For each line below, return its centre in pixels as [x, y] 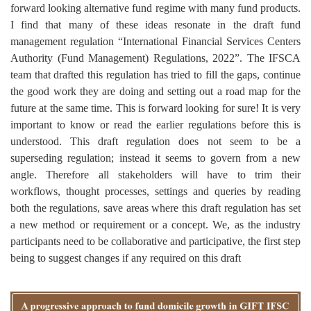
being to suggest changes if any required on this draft [126, 258]
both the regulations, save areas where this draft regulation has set [155, 208]
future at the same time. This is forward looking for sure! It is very [155, 108]
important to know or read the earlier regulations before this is [155, 125]
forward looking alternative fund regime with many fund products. [155, 8]
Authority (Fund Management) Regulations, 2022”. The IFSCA [155, 58]
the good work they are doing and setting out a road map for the [155, 91]
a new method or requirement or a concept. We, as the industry [155, 225]
